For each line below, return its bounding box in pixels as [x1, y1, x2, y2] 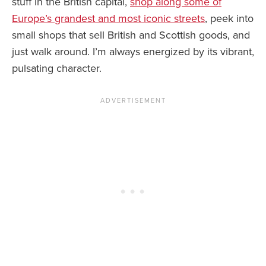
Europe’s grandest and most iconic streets [12, 12, 205, 26]
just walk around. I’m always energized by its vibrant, [12, 45, 254, 59]
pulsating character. [12, 62, 102, 75]
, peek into [205, 12, 254, 26]
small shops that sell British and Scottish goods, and [12, 28, 250, 42]
